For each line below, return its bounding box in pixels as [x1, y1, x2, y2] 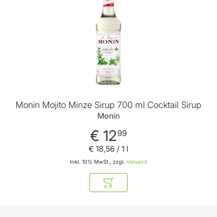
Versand [126, 158, 147, 165]
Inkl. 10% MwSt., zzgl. [70, 158, 126, 165]
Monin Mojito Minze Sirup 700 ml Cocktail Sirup [15, 100, 201, 110]
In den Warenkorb [108, 182, 165, 190]
